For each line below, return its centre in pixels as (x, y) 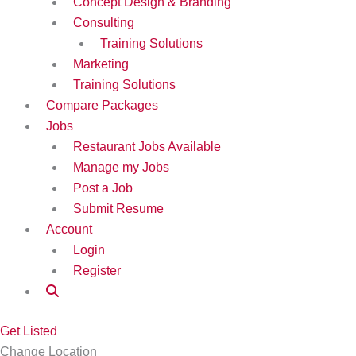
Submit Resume (118, 208)
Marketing (101, 64)
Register (97, 270)
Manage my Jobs (121, 167)
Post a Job (103, 188)
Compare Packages (102, 105)
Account (69, 229)
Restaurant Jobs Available (147, 146)
